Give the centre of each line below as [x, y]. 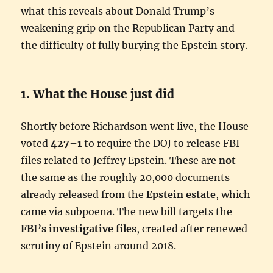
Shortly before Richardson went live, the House [135, 126]
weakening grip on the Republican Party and [128, 28]
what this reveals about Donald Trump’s [118, 11]
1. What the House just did [98, 94]
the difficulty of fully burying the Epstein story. [134, 45]
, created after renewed [192, 228]
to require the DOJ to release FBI [161, 143]
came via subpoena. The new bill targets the [127, 211]
